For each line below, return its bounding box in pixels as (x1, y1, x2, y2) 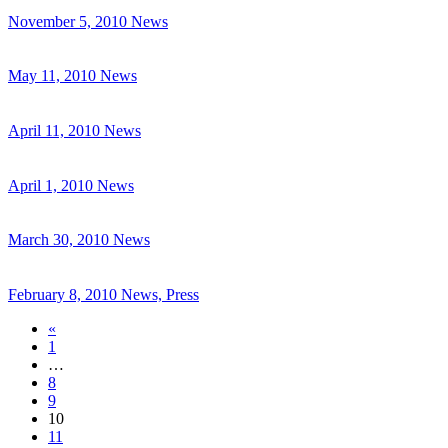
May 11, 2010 (8, 67, 96, 85)
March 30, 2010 (8, 231, 109, 249)
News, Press (117, 286, 199, 304)
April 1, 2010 (8, 176, 93, 194)
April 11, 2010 (8, 121, 100, 139)
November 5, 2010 (8, 12, 127, 30)
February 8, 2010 (8, 286, 117, 304)
